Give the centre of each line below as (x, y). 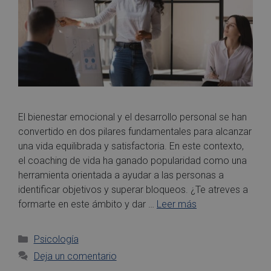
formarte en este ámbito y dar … (87, 204)
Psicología (56, 239)
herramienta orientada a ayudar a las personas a (121, 175)
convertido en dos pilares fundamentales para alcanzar (135, 131)
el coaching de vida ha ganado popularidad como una (132, 160)
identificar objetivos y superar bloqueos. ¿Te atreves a (133, 189)
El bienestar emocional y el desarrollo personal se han (132, 117)
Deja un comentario (75, 256)
